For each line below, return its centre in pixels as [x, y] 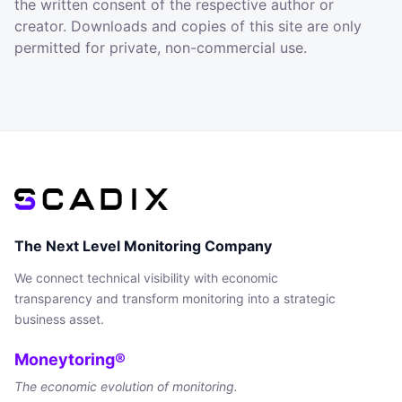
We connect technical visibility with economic [146, 278]
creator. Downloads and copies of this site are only [188, 26]
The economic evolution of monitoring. [126, 386]
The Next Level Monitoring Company [143, 246]
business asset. [59, 319]
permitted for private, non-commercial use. [161, 48]
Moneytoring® [70, 359]
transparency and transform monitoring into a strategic [175, 298]
